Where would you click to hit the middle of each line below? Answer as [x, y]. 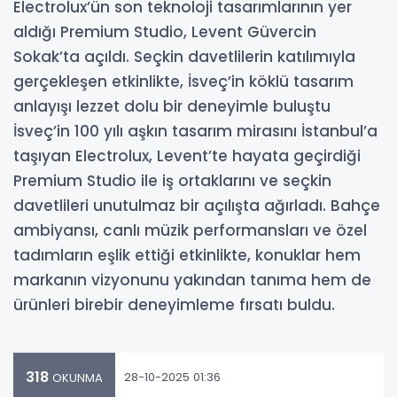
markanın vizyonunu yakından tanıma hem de [192, 280]
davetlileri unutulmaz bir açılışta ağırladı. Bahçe [197, 206]
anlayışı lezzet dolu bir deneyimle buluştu [172, 107]
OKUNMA [76, 378]
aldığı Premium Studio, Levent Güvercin [165, 32]
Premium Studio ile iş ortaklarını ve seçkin [172, 181]
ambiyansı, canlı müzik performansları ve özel [190, 231]
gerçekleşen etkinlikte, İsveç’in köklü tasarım [183, 82]
